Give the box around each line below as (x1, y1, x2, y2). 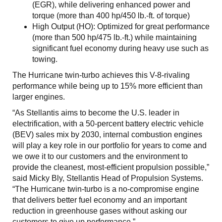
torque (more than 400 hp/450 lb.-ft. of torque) (32, 11, 190, 20)
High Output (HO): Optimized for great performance (32, 22, 210, 31)
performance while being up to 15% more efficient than (12, 82, 203, 91)
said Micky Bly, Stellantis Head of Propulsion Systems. (12, 174, 203, 183)
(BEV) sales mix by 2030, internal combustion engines (12, 130, 202, 139)
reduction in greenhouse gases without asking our (12, 207, 187, 216)
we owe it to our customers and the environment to (12, 152, 188, 161)
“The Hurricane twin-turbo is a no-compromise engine (12, 185, 199, 194)
